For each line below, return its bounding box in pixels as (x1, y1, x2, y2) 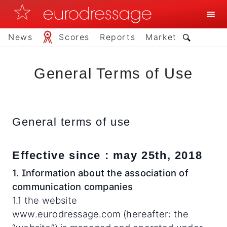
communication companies (12, 181, 133, 192)
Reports (100, 32, 136, 42)
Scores (59, 32, 90, 42)
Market (145, 32, 177, 42)
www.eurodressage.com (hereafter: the (12, 208, 189, 219)
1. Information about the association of (12, 167, 188, 178)
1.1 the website (12, 195, 77, 206)
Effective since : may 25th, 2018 (12, 149, 203, 162)
